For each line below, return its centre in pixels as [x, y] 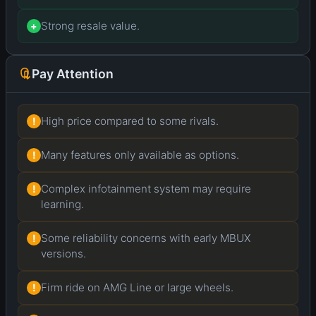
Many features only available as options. [140, 155]
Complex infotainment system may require [146, 189]
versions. [63, 254]
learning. [62, 205]
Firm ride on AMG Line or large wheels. [137, 288]
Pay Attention [73, 74]
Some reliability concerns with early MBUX [146, 238]
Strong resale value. [90, 26]
